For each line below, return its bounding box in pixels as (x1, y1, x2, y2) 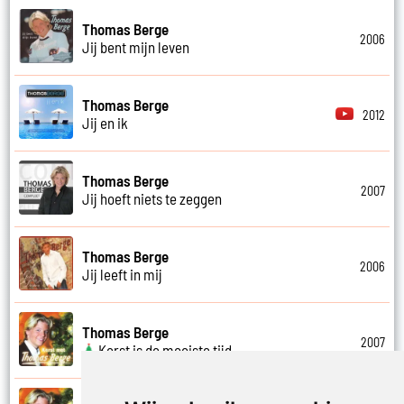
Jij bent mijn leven (82, 37, 190, 56)
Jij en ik (82, 113, 129, 132)
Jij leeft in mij (82, 264, 163, 283)
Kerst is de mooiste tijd (96, 340, 233, 359)
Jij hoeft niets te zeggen (82, 188, 223, 207)
